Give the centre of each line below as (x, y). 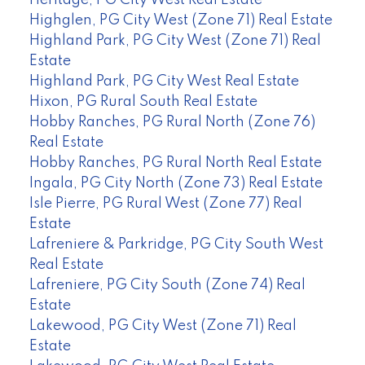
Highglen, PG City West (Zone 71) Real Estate (180, 20)
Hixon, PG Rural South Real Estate (143, 101)
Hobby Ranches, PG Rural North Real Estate (175, 163)
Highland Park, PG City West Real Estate (164, 81)
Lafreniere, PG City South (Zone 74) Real (167, 285)
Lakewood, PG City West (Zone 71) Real (163, 325)
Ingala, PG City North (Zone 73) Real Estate (176, 183)
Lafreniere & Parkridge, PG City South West (176, 244)
